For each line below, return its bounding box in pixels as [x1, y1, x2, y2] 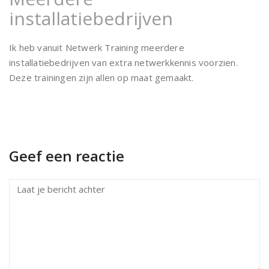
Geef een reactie [9, 146, 124, 166]
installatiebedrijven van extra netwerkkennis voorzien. [9, 56, 238, 68]
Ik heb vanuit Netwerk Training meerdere [9, 41, 184, 53]
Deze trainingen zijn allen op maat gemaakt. [9, 71, 194, 83]
